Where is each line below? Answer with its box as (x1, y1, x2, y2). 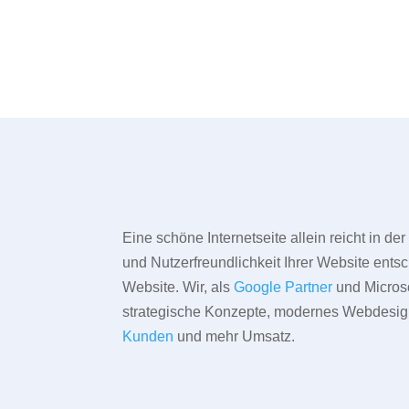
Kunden (122, 329, 174, 345)
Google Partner (234, 279, 333, 296)
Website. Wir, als (122, 279, 235, 296)
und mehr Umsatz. (173, 329, 296, 345)
